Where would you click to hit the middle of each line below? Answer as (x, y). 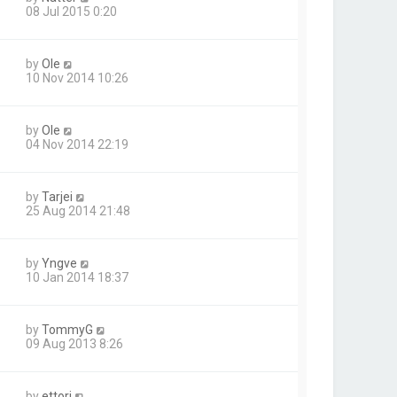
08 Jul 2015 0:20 (71, 12)
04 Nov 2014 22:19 (77, 144)
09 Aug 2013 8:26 (74, 344)
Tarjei (57, 197)
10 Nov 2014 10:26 (77, 78)
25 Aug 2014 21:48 (78, 211)
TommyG (67, 330)
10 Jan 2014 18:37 (77, 277)
